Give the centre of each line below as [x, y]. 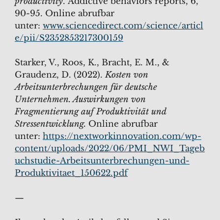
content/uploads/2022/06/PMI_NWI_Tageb [110, 149]
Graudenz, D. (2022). [60, 75]
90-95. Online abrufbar [65, 13]
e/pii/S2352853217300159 [69, 38]
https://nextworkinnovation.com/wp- [122, 137]
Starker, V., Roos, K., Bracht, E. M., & [92, 63]
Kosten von [127, 75]
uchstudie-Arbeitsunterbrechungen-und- [102, 161]
